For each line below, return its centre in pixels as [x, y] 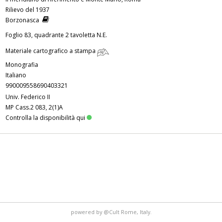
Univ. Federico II [28, 97]
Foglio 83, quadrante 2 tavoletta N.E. [56, 35]
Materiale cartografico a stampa [51, 51]
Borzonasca [24, 20]
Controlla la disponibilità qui [45, 118]
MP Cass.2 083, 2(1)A [34, 108]
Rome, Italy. [136, 212]
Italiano [16, 75]
